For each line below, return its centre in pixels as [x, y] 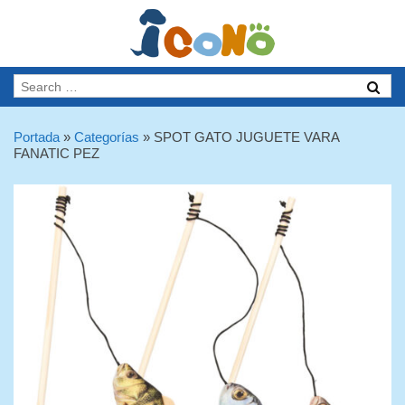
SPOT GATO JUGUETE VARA [246, 137]
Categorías [107, 137]
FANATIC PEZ [57, 153]
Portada [37, 137]
